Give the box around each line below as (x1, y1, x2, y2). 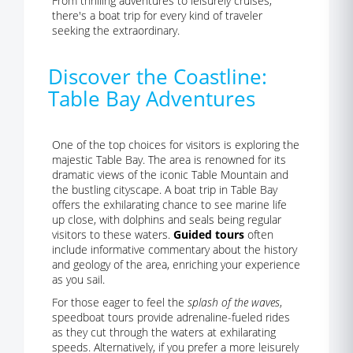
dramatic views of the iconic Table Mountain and (52, 167, 288, 182)
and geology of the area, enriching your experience (52, 257, 300, 272)
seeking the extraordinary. (52, 23, 180, 38)
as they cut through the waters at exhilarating (52, 325, 276, 340)
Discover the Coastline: (48, 62, 267, 91)
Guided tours (173, 227, 244, 242)
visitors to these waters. (52, 227, 173, 242)
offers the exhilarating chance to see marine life (52, 197, 287, 212)
